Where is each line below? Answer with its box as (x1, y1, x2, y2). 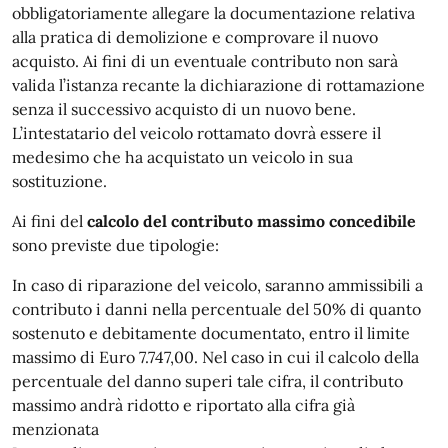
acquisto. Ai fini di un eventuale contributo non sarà (12, 50, 398, 71)
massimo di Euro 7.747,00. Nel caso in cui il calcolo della (12, 346, 419, 367)
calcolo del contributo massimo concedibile (87, 210, 416, 231)
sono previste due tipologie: (12, 234, 219, 255)
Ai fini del (12, 210, 87, 231)
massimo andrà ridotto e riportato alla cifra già (12, 394, 355, 415)
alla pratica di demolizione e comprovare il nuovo (12, 26, 378, 47)
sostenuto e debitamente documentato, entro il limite (12, 322, 410, 343)
